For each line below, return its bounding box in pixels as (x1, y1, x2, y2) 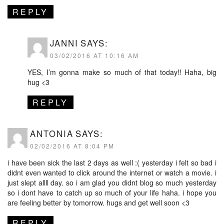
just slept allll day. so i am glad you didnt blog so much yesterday (7, 177, 216, 187)
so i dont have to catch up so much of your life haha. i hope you (7, 187, 216, 197)
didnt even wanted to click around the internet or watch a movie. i (7, 167, 216, 177)
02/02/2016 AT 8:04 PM (30, 141, 114, 150)
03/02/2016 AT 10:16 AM (50, 50, 139, 59)
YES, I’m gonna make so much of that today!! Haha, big (27, 66, 216, 77)
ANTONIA (30, 127, 73, 139)
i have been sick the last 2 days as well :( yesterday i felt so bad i (7, 157, 216, 167)
